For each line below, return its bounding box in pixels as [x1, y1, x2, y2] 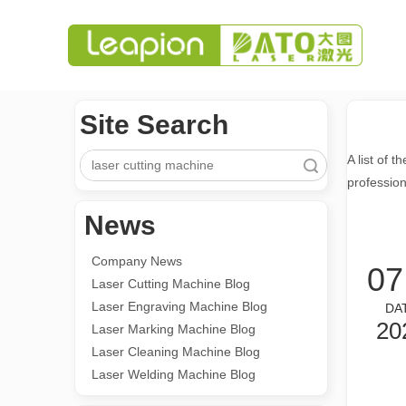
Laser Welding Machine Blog [92, 367, 256, 382]
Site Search [80, 110, 228, 140]
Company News [92, 254, 182, 268]
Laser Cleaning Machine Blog [92, 344, 260, 359]
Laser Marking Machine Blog [92, 322, 256, 336]
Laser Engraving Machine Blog [92, 299, 267, 314]
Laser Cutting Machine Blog [92, 276, 250, 291]
